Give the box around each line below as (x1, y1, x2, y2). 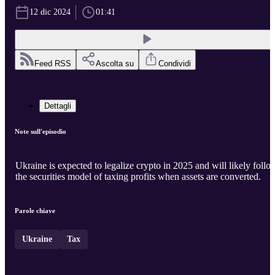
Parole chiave (15, 207, 55, 215)
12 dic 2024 (29, 7, 71, 17)
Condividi (158, 59, 191, 69)
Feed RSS (34, 59, 71, 69)
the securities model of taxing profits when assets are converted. (15, 171, 261, 182)
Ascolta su (96, 59, 134, 69)
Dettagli (44, 101, 71, 111)
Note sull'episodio (15, 128, 66, 136)
